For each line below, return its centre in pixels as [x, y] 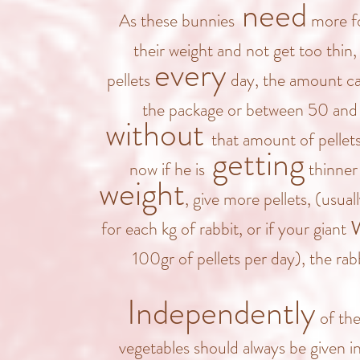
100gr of [165, 258]
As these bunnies [177, 20]
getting [255, 164]
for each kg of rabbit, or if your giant [226, 229]
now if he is [167, 169]
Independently [221, 313]
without [158, 134]
